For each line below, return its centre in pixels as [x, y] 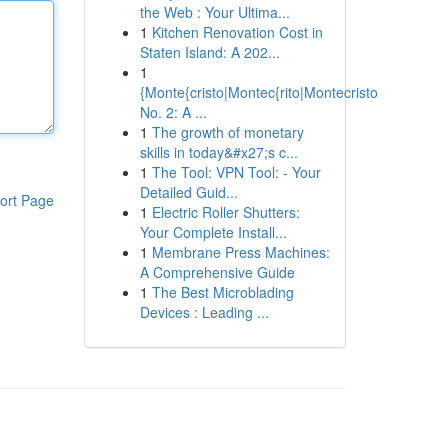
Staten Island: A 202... [209, 52]
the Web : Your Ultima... [214, 12]
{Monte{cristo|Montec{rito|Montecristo [258, 92]
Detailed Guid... [188, 192]
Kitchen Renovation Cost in [237, 32]
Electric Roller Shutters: [225, 212]
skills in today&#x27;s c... [218, 152]
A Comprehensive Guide [217, 272]
